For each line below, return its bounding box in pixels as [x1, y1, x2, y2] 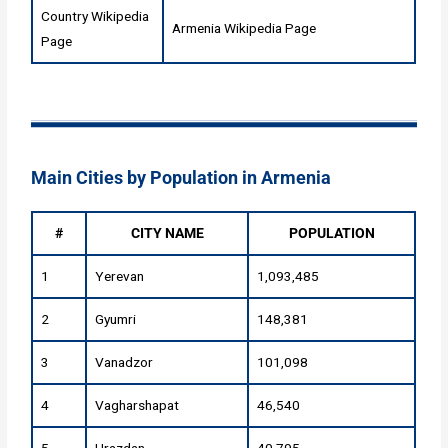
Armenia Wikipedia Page [172, 19, 317, 36]
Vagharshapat [95, 397, 180, 414]
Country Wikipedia [41, 7, 150, 24]
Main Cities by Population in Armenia [31, 167, 332, 189]
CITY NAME [130, 225, 204, 242]
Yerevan [95, 268, 145, 285]
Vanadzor [95, 354, 154, 371]
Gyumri [95, 311, 137, 328]
